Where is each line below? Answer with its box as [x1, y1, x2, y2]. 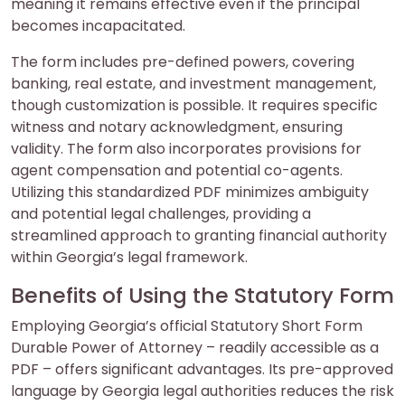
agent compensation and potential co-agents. [11, 160, 343, 182]
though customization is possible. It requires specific [11, 95, 378, 117]
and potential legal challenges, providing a [11, 203, 311, 225]
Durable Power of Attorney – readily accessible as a [11, 337, 379, 359]
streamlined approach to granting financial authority [11, 225, 387, 247]
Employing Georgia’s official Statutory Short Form [11, 316, 363, 337]
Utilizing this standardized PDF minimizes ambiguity [11, 182, 369, 203]
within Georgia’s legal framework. [11, 247, 248, 268]
